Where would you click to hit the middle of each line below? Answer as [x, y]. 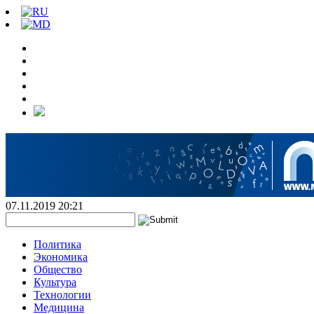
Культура [55, 282]
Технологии [62, 295]
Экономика [61, 257]
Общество [58, 269]
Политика [57, 244]
